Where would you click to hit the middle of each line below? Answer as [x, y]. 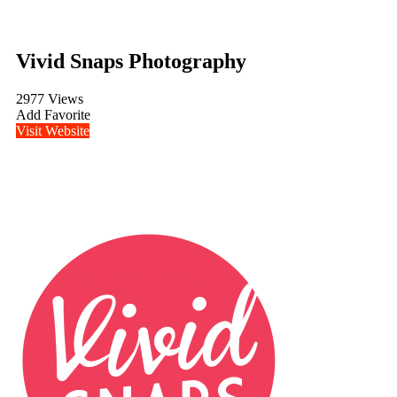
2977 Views [50, 98]
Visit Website [53, 130]
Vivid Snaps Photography [131, 61]
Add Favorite [53, 114]
